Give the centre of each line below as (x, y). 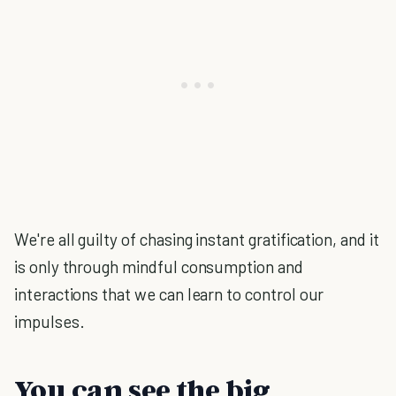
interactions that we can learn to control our (169, 294)
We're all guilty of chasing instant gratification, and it (197, 239)
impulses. (49, 321)
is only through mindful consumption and (159, 267)
